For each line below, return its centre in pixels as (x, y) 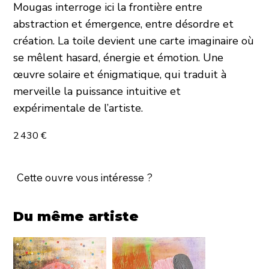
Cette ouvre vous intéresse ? (84, 177)
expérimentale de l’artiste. (78, 108)
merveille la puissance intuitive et (97, 92)
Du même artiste (78, 216)
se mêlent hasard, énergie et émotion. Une (119, 58)
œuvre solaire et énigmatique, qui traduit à (120, 75)
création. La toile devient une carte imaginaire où (134, 41)
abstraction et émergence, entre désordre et (124, 24)
